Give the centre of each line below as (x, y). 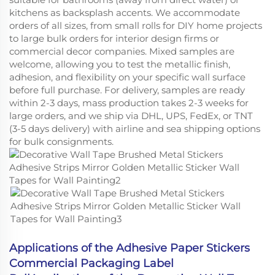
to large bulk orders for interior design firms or (114, 38)
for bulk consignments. (61, 141)
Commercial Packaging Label (91, 263)
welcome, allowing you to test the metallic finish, (120, 64)
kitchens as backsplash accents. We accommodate (125, 12)
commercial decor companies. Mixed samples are (122, 51)
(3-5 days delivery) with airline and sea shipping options (135, 128)
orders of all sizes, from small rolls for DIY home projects (136, 25)
